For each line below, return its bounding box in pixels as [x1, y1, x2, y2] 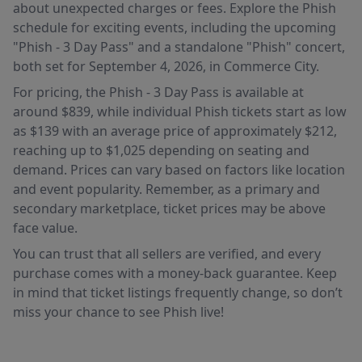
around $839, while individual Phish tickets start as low [13, 103, 347, 120]
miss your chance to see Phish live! [13, 303, 224, 321]
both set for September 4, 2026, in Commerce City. [13, 57, 319, 75]
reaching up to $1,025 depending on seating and [13, 141, 309, 159]
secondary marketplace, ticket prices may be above [13, 200, 326, 217]
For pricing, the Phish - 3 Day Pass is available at [13, 83, 304, 101]
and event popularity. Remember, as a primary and [13, 180, 320, 198]
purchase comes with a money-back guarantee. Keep [13, 264, 337, 282]
